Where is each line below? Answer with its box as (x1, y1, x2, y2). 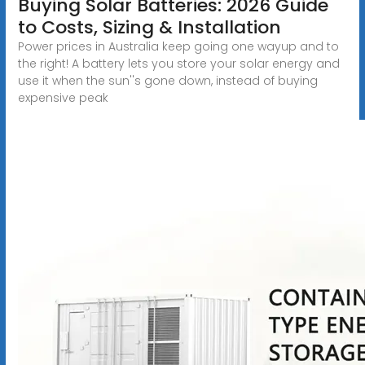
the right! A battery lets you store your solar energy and (17, 55, 340, 72)
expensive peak (17, 89, 108, 106)
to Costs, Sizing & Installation (17, 14, 281, 40)
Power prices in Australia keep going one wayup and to (17, 37, 339, 55)
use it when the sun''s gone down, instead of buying (17, 72, 318, 89)
